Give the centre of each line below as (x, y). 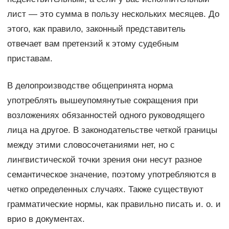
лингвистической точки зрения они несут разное (104, 160)
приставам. (30, 59)
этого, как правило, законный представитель (96, 29)
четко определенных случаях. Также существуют (105, 190)
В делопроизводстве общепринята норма (90, 86)
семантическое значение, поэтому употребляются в (111, 175)
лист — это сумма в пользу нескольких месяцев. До (113, 14)
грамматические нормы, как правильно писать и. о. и (114, 204)
